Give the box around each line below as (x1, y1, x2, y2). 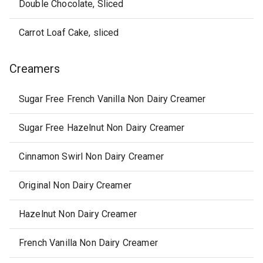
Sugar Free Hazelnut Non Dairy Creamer (19, 122, 185, 133)
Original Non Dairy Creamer (19, 180, 131, 191)
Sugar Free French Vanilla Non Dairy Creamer (19, 93, 206, 104)
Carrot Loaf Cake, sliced (19, 27, 119, 38)
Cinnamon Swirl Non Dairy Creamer (19, 151, 164, 162)
